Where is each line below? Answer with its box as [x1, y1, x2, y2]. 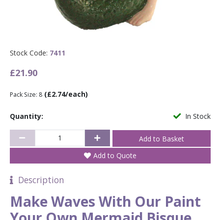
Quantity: [9, 111, 43, 121]
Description [13, 174, 64, 186]
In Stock [185, 111, 211, 121]
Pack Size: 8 [9, 90, 42, 99]
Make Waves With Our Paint [9, 192, 201, 211]
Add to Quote [93, 151, 137, 161]
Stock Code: [9, 48, 48, 57]
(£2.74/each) [44, 89, 88, 99]
